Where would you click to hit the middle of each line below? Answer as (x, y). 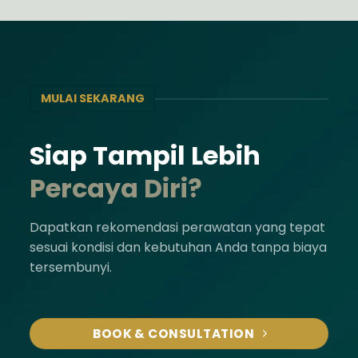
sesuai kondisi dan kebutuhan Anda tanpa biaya (179, 248)
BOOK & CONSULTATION (174, 334)
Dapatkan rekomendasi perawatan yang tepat (178, 228)
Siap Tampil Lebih (145, 156)
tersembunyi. (71, 268)
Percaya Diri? (116, 189)
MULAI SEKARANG (92, 99)
